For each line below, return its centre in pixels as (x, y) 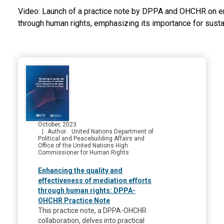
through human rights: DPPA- (87, 191)
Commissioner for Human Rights (83, 153)
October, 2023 (57, 125)
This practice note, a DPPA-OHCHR (92, 211)
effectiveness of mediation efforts (95, 181)
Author (57, 132)
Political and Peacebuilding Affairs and (91, 139)
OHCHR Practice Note (74, 201)
